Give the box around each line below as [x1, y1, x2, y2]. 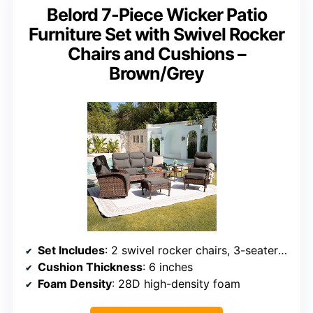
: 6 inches [143, 259, 193, 274]
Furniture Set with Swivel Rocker [29, 23, 284, 45]
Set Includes [38, 242, 105, 257]
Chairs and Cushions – [67, 43, 246, 64]
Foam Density [38, 276, 112, 291]
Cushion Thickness [38, 259, 143, 274]
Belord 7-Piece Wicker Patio [46, 3, 267, 25]
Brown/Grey [109, 62, 204, 84]
